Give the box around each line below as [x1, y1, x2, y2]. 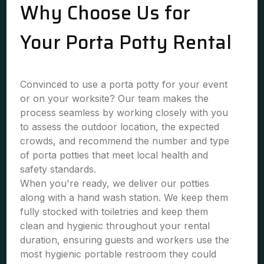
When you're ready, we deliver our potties [20, 177, 210, 189]
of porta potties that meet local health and [20, 149, 209, 161]
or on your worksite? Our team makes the [20, 93, 209, 104]
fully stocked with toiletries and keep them [20, 206, 209, 217]
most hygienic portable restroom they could [20, 248, 217, 260]
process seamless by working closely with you [20, 107, 229, 118]
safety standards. [20, 163, 97, 175]
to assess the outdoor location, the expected [20, 121, 220, 133]
